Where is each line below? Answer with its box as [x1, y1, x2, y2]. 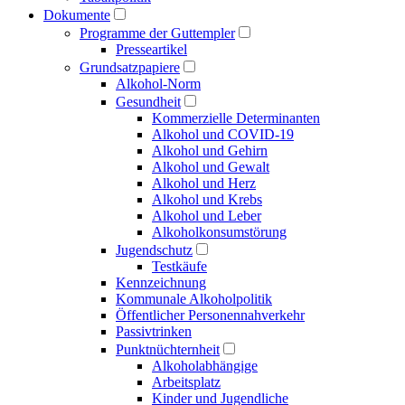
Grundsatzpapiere [80, 60, 180, 75]
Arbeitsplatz [152, 374, 221, 390]
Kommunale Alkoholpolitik [116, 291, 272, 306]
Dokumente [43, 7, 110, 23]
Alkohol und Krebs [152, 192, 262, 207]
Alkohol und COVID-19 [152, 127, 294, 142]
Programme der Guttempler [80, 25, 235, 41]
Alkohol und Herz [152, 175, 256, 191]
